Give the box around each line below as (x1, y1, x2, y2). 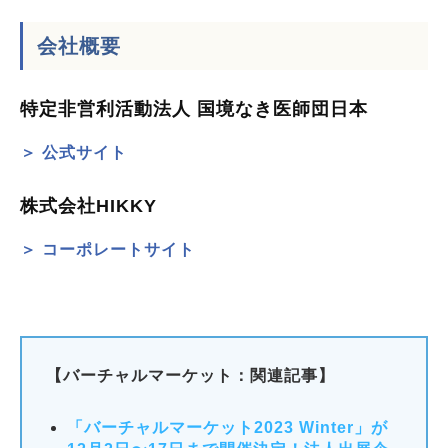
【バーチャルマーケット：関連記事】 (46, 367, 335, 385)
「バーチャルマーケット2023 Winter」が (67, 419, 388, 437)
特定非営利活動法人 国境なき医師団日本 (20, 99, 368, 120)
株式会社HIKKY (20, 196, 157, 217)
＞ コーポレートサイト (20, 241, 195, 259)
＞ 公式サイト (20, 144, 127, 162)
